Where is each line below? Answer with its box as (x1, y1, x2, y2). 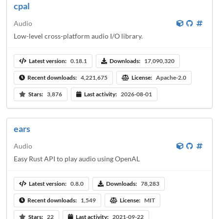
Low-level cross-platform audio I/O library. (14, 31, 143, 40)
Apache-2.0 (155, 74, 186, 82)
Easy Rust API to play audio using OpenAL (14, 154, 140, 163)
